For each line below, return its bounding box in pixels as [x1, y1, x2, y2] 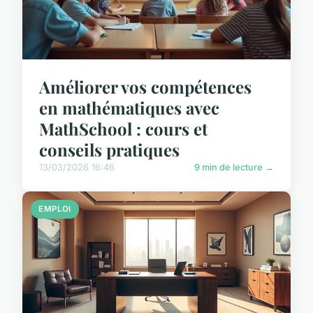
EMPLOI [38, 204, 71, 214]
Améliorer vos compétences [39, 75, 252, 99]
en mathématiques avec [39, 96, 219, 119]
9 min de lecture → [194, 162, 274, 173]
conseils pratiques [39, 138, 180, 161]
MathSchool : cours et [39, 117, 208, 140]
